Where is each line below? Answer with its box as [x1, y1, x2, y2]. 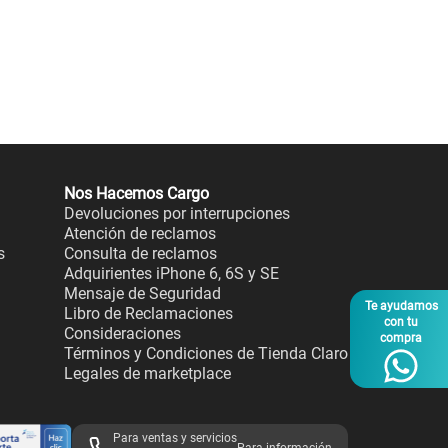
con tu [384, 315, 418, 329]
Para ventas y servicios [113, 431, 237, 445]
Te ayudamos [364, 299, 438, 313]
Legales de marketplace [64, 364, 231, 383]
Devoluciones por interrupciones [64, 204, 290, 223]
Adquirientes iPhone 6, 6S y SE [64, 264, 279, 283]
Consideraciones [64, 324, 181, 343]
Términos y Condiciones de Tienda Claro [64, 344, 348, 363]
